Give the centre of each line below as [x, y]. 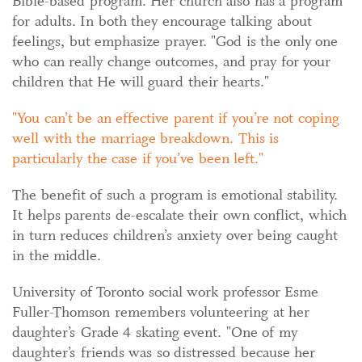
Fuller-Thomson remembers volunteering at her [161, 311]
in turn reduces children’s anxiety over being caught [175, 235]
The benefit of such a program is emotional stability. [175, 194]
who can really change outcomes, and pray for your [171, 61]
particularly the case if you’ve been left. [135, 158]
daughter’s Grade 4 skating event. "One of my [155, 332]
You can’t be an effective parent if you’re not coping [178, 118]
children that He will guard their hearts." [141, 81]
